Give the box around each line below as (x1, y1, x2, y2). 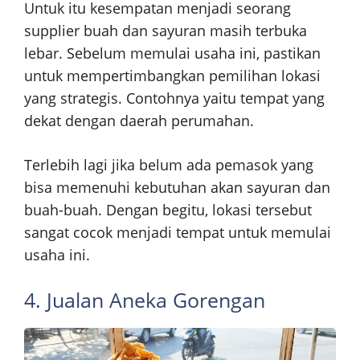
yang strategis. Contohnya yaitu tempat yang (24, 88, 325, 108)
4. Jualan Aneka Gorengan (24, 285, 265, 313)
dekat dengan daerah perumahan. (24, 110, 254, 130)
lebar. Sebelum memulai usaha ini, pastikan (24, 43, 321, 63)
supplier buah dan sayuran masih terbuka (24, 20, 307, 40)
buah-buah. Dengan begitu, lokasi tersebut (24, 199, 312, 219)
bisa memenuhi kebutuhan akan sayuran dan (24, 177, 330, 197)
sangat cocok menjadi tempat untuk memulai (24, 222, 331, 242)
